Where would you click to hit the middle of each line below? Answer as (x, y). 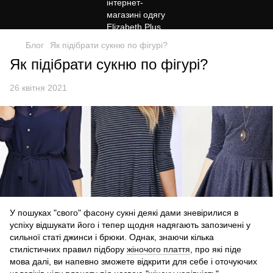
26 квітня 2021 (38, 88)
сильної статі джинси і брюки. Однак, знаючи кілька (112, 237)
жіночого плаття (158, 250)
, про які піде (216, 250)
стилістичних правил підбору (68, 250)
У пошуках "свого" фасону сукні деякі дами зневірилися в (124, 213)
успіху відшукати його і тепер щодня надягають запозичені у (130, 225)
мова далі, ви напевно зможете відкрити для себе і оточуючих (133, 262)
